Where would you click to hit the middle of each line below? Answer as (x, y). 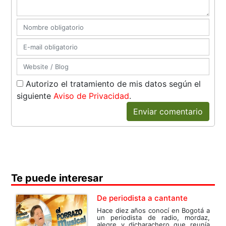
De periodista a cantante (143, 198)
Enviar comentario (168, 111)
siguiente (35, 96)
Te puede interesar (57, 178)
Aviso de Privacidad (92, 96)
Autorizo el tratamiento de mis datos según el (112, 83)
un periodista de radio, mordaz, (153, 217)
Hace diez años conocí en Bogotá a (153, 210)
